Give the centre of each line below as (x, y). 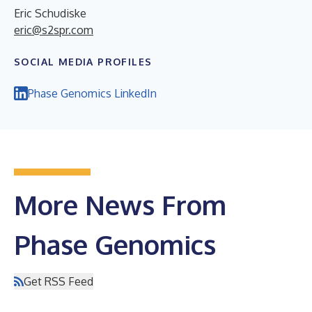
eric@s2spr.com (54, 30)
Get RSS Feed (58, 281)
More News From (120, 204)
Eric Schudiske (50, 13)
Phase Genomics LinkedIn (92, 93)
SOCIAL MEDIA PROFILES (83, 61)
